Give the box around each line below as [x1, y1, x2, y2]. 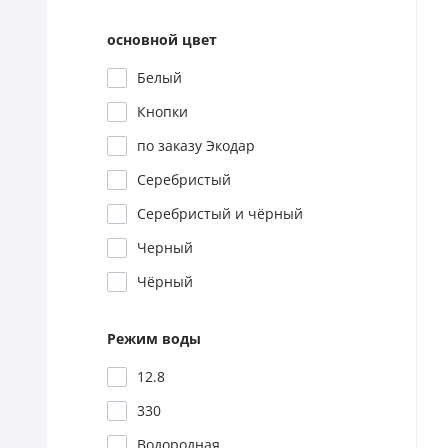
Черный [137, 240, 193, 256]
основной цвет [107, 32, 217, 48]
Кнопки [137, 104, 188, 120]
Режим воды [107, 331, 201, 347]
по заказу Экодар [137, 138, 255, 154]
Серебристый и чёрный [137, 206, 303, 222]
